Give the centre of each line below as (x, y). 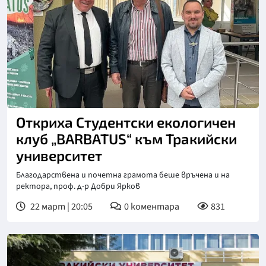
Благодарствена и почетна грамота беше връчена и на (123, 175)
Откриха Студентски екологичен (126, 122)
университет (59, 155)
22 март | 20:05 (61, 206)
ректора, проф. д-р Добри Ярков (78, 186)
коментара (155, 206)
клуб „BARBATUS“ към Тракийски (126, 138)
